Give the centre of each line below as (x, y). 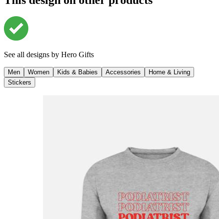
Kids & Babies (77, 72)
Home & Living (169, 72)
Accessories (123, 72)
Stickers (20, 83)
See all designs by (33, 55)
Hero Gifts (77, 55)
